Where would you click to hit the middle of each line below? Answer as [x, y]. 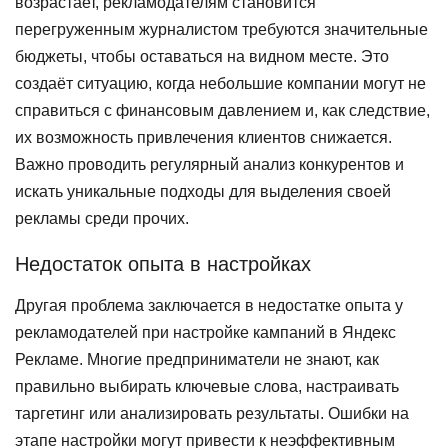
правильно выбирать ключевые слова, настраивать [207, 386]
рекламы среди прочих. [102, 218]
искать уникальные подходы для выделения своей [203, 191]
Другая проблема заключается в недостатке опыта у [209, 305]
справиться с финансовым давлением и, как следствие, [222, 110]
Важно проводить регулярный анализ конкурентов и [209, 164]
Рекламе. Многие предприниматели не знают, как [197, 359]
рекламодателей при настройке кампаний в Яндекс [205, 332]
